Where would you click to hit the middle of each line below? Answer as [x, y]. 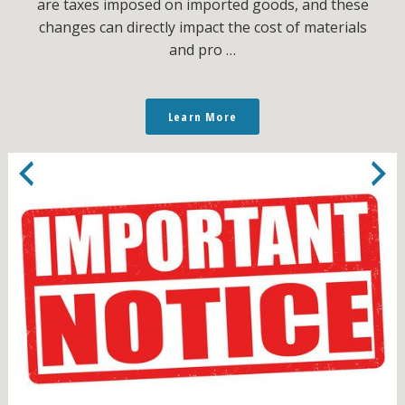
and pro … [202, 49]
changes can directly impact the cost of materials [202, 27]
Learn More [202, 116]
